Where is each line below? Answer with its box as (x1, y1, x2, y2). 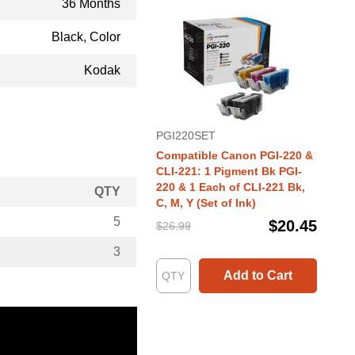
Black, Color (52, 30, 120, 44)
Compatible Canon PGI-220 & (155, 149, 313, 162)
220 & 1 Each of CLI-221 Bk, (155, 181, 305, 193)
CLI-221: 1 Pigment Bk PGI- (155, 165, 302, 177)
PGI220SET (155, 129, 216, 142)
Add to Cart (223, 269, 292, 282)
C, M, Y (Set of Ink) (155, 197, 256, 209)
